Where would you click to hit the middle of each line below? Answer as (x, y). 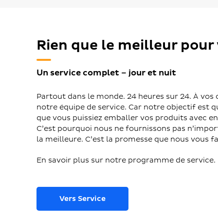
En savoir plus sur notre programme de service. (126, 160)
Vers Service (82, 199)
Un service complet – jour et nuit (106, 73)
